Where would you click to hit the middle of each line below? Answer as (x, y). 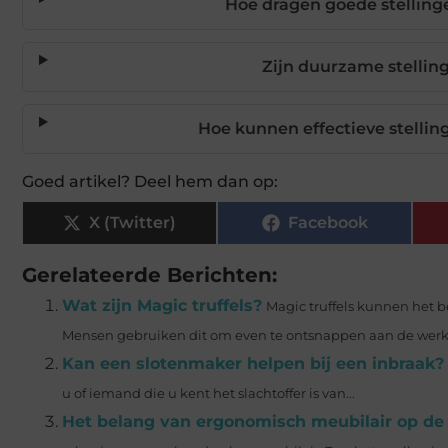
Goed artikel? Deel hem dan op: (150, 181)
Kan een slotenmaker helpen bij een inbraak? (253, 363)
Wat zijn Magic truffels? (162, 305)
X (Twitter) (132, 222)
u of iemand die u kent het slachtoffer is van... (208, 393)
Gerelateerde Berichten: (149, 274)
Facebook (327, 222)
